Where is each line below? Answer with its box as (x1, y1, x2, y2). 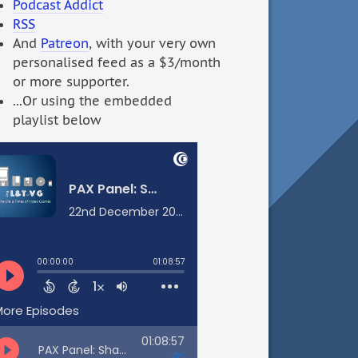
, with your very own (89, 35, 216, 52)
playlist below (13, 112, 101, 129)
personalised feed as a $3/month (13, 54, 221, 71)
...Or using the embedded (13, 93, 172, 109)
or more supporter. (13, 74, 129, 90)
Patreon (41, 35, 89, 52)
